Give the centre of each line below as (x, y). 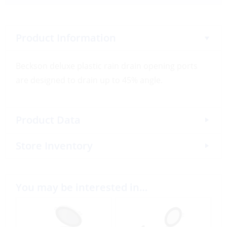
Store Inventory (54, 145)
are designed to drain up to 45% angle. (89, 80)
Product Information (66, 37)
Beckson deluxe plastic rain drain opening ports (107, 66)
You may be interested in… (82, 187)
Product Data (48, 120)
